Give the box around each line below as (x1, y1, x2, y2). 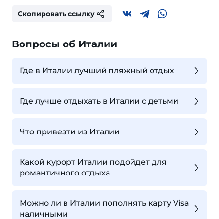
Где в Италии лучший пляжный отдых (20, 66, 174, 75)
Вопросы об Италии (12, 38, 117, 50)
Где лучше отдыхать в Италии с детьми (20, 96, 178, 106)
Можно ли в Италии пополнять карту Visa (20, 198, 189, 208)
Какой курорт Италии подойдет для (20, 157, 167, 167)
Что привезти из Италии (20, 127, 120, 136)
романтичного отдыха (20, 168, 110, 177)
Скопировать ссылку (18, 9, 95, 18)
